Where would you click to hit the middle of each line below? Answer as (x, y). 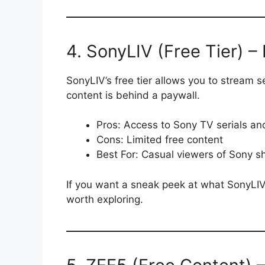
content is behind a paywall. (133, 95)
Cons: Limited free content (160, 140)
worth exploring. (105, 199)
